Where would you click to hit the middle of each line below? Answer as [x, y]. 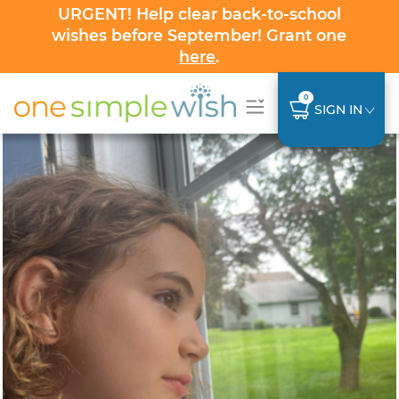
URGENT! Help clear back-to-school [199, 14]
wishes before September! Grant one [199, 35]
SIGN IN [338, 109]
